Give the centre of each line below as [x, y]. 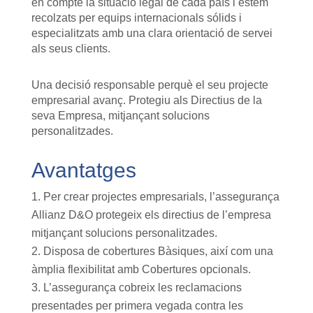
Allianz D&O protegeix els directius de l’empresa [151, 215]
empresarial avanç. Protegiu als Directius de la [146, 101]
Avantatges [83, 170]
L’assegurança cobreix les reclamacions [142, 288]
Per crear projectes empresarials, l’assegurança [161, 197]
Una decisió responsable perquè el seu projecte [150, 85]
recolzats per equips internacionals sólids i [136, 18]
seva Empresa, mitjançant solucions [120, 116]
